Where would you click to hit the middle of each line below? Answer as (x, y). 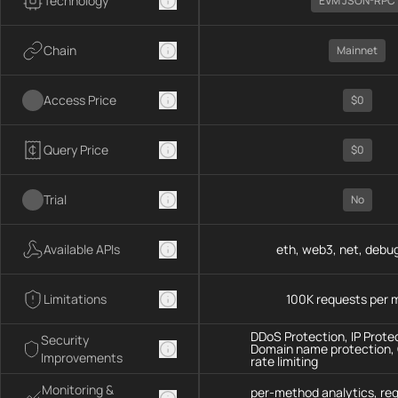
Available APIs (82, 249)
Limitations (75, 298)
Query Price (76, 149)
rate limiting (284, 361)
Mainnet (357, 50)
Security (65, 339)
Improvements (82, 357)
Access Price (80, 99)
